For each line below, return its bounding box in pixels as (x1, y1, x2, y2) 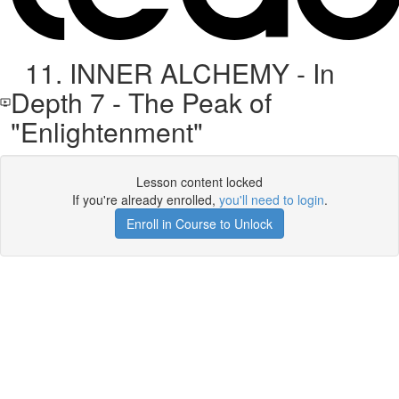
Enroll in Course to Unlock (126, 215, 273, 232)
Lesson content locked (136, 173, 263, 191)
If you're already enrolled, (71, 191, 219, 208)
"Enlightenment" (10, 112, 203, 151)
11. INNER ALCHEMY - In (10, 53, 335, 92)
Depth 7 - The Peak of (10, 83, 272, 121)
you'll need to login (218, 191, 324, 208)
